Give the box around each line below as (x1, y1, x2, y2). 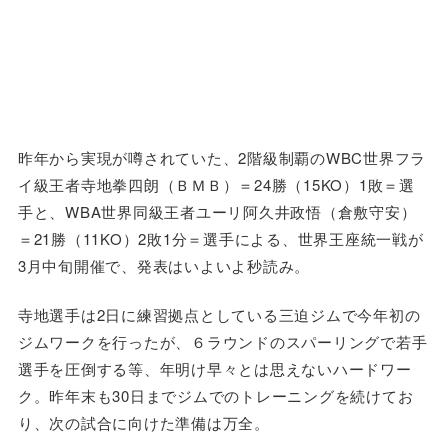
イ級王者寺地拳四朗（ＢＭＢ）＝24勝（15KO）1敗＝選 (17, 173, 415, 195)
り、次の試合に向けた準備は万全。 (17, 412, 270, 434)
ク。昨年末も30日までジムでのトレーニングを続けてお (17, 385, 414, 407)
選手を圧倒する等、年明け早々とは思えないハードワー (17, 358, 412, 380)
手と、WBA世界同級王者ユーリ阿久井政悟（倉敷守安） (17, 200, 417, 222)
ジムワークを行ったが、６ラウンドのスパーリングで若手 (17, 331, 428, 353)
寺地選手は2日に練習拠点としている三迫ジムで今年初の (17, 304, 421, 326)
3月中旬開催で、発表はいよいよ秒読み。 (17, 254, 311, 276)
